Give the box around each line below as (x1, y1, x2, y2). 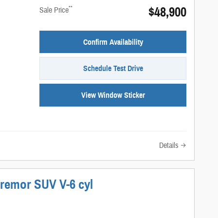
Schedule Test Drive (83, 64, 143, 73)
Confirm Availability (83, 37, 143, 47)
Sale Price (39, 5, 69, 15)
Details (159, 140, 179, 150)
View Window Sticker (81, 91, 145, 100)
